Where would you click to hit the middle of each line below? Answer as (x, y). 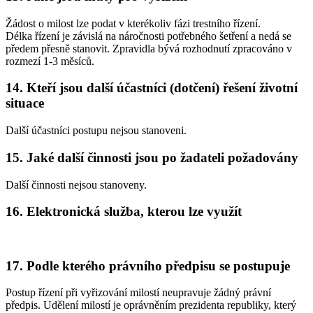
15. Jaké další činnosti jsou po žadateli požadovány (152, 157)
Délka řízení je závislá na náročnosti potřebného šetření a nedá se (148, 36)
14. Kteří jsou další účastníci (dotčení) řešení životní (152, 88)
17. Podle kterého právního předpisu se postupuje (148, 265)
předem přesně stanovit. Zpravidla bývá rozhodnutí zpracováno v (149, 48)
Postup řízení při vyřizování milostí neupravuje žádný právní (138, 293)
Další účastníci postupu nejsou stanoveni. (96, 131)
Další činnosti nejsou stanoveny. (76, 184)
